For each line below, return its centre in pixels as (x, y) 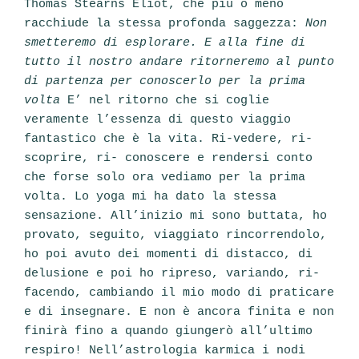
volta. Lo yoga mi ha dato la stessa (150, 197)
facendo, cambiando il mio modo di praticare (179, 293)
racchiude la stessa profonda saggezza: (165, 24)
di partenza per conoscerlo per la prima (165, 82)
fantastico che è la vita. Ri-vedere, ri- (168, 139)
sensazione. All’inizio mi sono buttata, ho (175, 216)
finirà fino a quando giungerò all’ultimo (168, 332)
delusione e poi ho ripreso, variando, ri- (172, 274)
